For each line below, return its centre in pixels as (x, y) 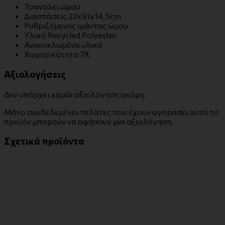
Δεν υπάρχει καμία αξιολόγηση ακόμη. (75, 94)
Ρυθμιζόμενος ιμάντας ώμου (76, 26)
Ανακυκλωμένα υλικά (63, 45)
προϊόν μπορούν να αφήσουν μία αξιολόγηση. (89, 121)
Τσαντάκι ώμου (52, 7)
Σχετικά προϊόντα (44, 141)
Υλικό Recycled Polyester (71, 35)
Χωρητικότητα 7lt (57, 54)
